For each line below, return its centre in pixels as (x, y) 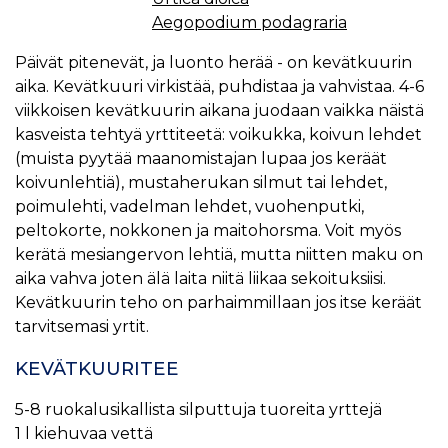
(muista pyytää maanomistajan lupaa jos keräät (201, 158)
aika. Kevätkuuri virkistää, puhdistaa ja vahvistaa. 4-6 (219, 86)
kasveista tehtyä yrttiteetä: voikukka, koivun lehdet (218, 134)
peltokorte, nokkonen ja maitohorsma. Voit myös (208, 230)
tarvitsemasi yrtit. (82, 326)
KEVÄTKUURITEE (97, 368)
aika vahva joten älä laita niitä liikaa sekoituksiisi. (200, 278)
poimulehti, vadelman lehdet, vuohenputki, (189, 206)
